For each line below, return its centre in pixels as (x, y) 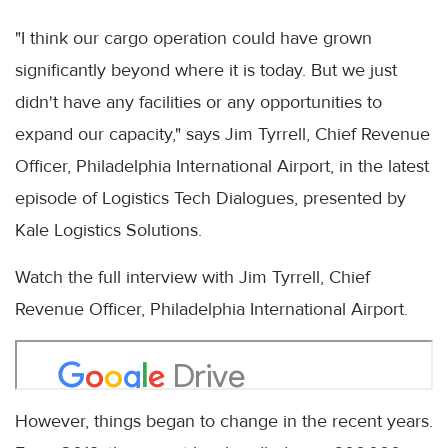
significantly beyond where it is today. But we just (206, 70)
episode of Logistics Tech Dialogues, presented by (210, 198)
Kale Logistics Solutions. (108, 230)
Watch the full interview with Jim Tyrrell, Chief (192, 277)
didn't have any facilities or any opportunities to (198, 102)
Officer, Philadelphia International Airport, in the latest (222, 166)
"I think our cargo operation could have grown (193, 38)
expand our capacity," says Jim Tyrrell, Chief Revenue (222, 134)
